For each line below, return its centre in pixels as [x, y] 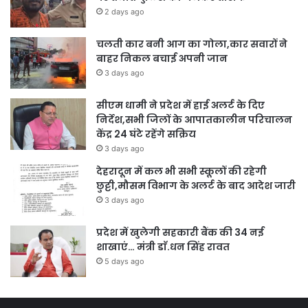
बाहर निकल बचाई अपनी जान [162, 59]
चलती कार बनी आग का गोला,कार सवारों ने [192, 44]
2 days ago [124, 12]
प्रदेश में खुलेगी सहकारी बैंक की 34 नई [180, 233]
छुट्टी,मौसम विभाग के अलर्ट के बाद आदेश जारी [196, 186]
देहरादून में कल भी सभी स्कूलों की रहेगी [181, 172]
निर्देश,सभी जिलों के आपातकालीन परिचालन [194, 120]
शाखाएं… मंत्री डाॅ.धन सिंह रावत [163, 247]
